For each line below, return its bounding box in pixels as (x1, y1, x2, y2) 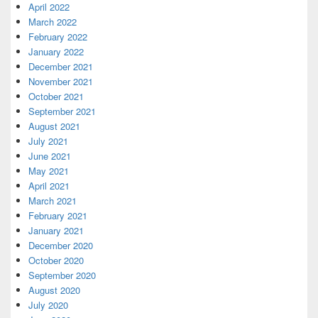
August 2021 (28, 119, 80, 133)
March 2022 (28, 15, 77, 29)
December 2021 (28, 60, 93, 74)
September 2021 (28, 104, 96, 119)
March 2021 (28, 194, 77, 208)
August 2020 (28, 283, 80, 297)
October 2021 (28, 89, 84, 104)
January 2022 (28, 45, 84, 59)
